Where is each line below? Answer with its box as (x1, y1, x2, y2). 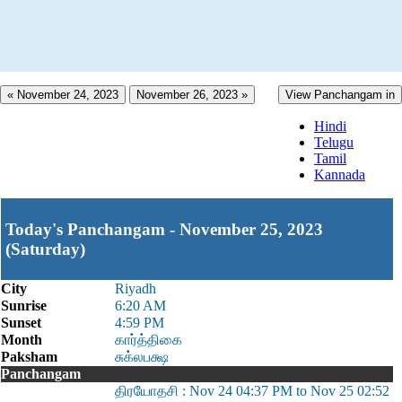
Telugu (314, 135, 354, 150)
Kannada (314, 167, 365, 182)
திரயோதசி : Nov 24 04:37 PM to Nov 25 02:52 (115, 383, 389, 398)
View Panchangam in (285, 88, 395, 101)
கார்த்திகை (115, 332, 182, 347)
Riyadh (115, 281, 156, 296)
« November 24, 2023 (7, 88, 118, 101)
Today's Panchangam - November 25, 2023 (5, 219, 323, 239)
